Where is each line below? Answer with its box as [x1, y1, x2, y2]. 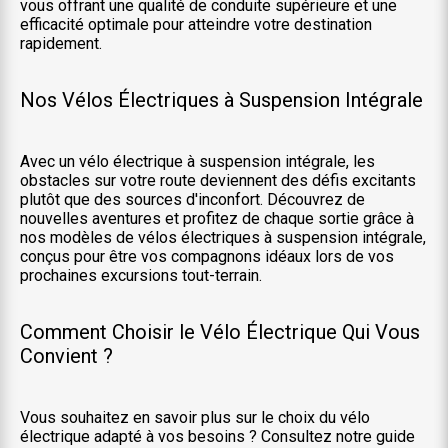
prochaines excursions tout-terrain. [20, 266, 262, 285]
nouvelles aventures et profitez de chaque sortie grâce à [20, 209, 414, 228]
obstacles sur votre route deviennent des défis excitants [20, 171, 416, 190]
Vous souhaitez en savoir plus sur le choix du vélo [20, 408, 370, 427]
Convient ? [20, 344, 113, 368]
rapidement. [20, 34, 102, 53]
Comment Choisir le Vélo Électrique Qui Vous [20, 320, 420, 344]
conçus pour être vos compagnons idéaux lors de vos [20, 247, 394, 266]
